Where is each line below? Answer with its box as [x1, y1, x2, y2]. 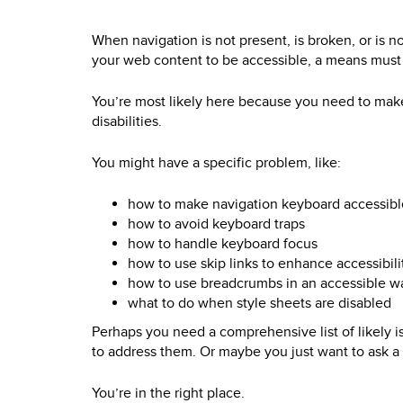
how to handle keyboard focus [128, 235, 318, 253]
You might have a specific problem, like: [92, 154, 341, 172]
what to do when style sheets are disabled [128, 294, 391, 312]
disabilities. [92, 112, 162, 130]
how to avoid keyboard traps [128, 215, 305, 233]
